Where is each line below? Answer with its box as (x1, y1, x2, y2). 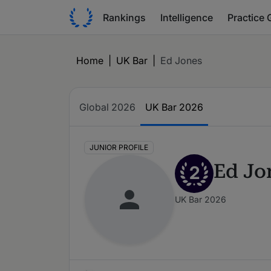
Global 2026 (79, 101, 135, 113)
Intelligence (160, 11, 213, 24)
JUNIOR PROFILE (89, 143, 148, 152)
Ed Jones (160, 54, 202, 67)
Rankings (103, 11, 146, 24)
